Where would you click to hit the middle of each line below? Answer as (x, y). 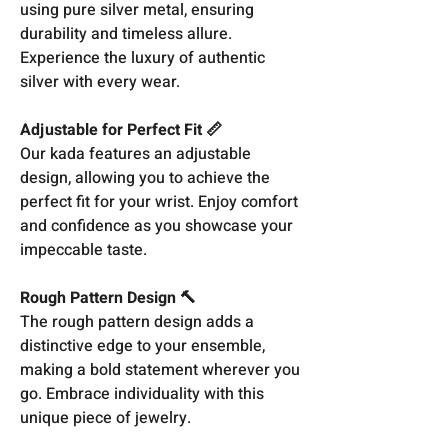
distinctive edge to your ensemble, (142, 345)
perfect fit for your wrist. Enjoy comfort (159, 201)
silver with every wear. (100, 81)
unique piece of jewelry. (105, 417)
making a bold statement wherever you (160, 369)
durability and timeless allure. (126, 33)
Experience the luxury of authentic (142, 57)
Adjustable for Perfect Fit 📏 (121, 129)
